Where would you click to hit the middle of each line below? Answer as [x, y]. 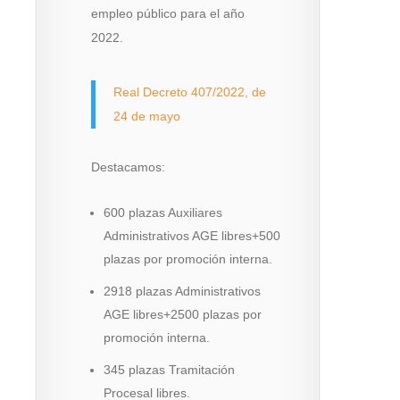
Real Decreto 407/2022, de [189, 92]
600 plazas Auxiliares [162, 212]
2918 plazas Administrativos [182, 291]
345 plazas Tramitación [169, 369]
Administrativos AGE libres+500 [192, 235]
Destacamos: [128, 167]
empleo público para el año [167, 13]
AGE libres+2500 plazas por [182, 314]
